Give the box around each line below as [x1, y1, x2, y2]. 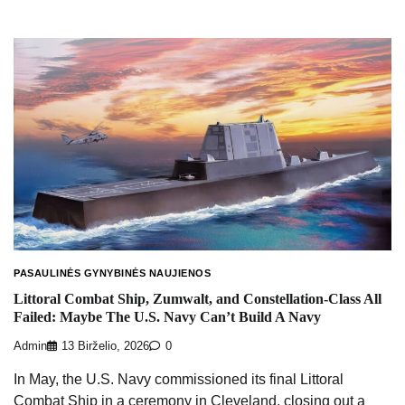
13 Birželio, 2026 [61, 340, 149, 353]
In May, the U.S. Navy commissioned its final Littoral [14, 372, 344, 388]
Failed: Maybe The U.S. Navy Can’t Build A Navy [14, 308, 321, 325]
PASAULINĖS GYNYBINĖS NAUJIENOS [14, 268, 211, 279]
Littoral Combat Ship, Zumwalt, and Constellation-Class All [14, 290, 381, 306]
